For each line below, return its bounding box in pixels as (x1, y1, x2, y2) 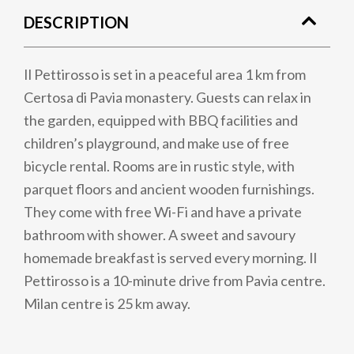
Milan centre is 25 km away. (24, 295, 190, 312)
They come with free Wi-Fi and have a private (24, 203, 302, 220)
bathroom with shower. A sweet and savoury (24, 226, 296, 243)
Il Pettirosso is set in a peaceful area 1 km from (24, 66, 306, 83)
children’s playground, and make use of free (24, 134, 289, 152)
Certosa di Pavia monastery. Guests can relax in (24, 88, 311, 106)
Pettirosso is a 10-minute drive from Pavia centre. (24, 272, 326, 289)
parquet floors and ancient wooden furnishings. (24, 180, 314, 198)
